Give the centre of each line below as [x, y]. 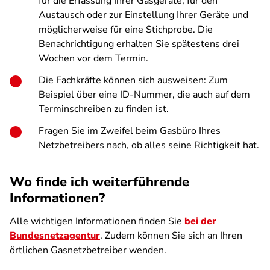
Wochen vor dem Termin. [93, 58]
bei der [200, 221]
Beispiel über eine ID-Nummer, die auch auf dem [144, 95]
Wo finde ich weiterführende [99, 182]
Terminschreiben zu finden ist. [104, 109]
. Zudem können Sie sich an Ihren [171, 236]
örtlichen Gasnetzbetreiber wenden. [88, 250]
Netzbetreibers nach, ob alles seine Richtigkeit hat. [149, 145]
